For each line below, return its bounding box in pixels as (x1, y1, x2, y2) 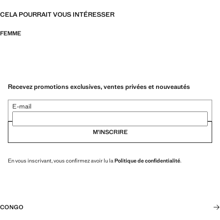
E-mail (12, 102, 31, 110)
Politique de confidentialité (114, 157, 180, 164)
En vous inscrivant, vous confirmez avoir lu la (8, 157, 114, 164)
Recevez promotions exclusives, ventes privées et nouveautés (8, 82, 190, 91)
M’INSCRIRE (92, 128, 128, 136)
